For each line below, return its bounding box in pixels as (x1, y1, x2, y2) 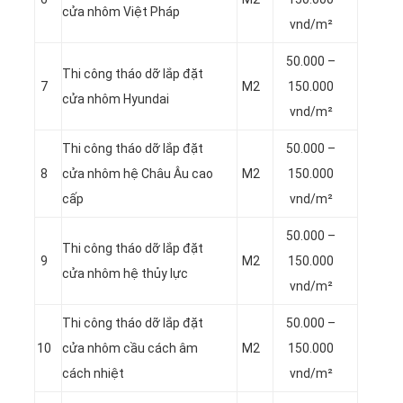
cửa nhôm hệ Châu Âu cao (62, 166, 213, 181)
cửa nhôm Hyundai (62, 91, 169, 106)
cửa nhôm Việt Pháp (62, 4, 180, 19)
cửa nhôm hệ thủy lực (62, 265, 188, 281)
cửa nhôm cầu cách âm (62, 340, 198, 355)
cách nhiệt (62, 365, 124, 381)
